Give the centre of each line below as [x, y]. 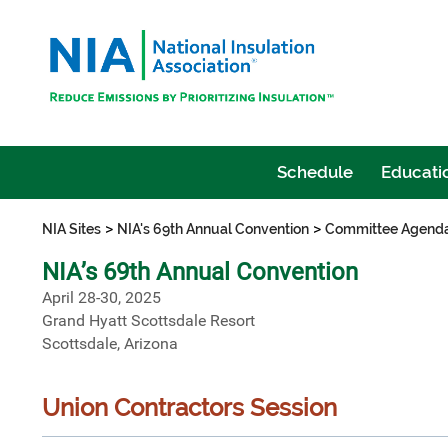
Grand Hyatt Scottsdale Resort [148, 320]
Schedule [314, 172]
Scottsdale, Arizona [110, 343]
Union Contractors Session [189, 407]
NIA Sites [71, 229]
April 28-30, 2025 [101, 297]
